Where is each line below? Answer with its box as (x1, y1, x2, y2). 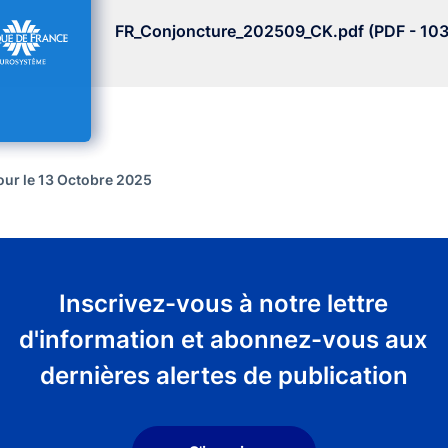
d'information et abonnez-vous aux (19, 325, 429, 354)
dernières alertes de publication (39, 361, 408, 390)
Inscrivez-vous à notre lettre (59, 289, 389, 318)
